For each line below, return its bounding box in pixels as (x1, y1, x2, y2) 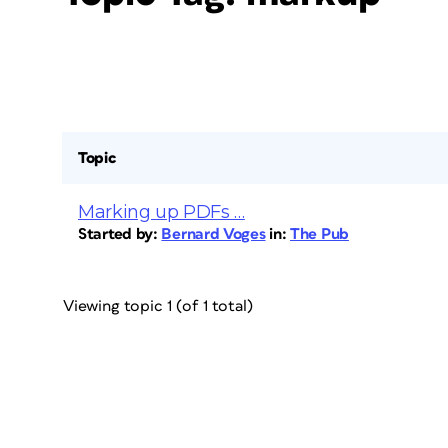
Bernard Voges (161, 226, 266, 242)
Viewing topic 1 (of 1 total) (63, 298, 253, 314)
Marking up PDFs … (78, 201, 245, 223)
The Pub (290, 226, 349, 242)
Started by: (78, 226, 162, 242)
